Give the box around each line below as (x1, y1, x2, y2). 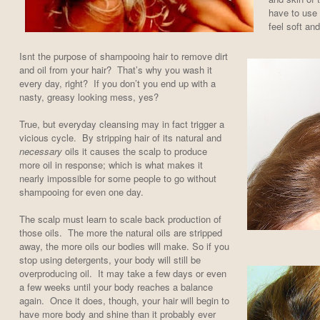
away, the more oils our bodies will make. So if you (19, 239, 229, 254)
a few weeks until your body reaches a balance (19, 280, 213, 294)
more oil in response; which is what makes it (19, 158, 203, 172)
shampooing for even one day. (19, 185, 144, 199)
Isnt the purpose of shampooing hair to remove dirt (19, 49, 228, 64)
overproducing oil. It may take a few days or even (19, 266, 226, 281)
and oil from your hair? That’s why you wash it (19, 63, 212, 77)
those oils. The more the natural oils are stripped (19, 226, 222, 240)
